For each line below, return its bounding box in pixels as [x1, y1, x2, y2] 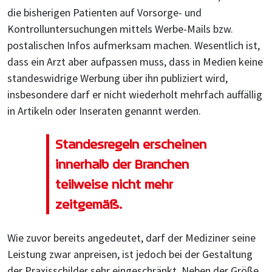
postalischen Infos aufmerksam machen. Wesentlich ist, [7, 38, 260, 52]
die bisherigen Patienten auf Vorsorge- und [7, 5, 202, 19]
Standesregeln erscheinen [55, 136, 206, 152]
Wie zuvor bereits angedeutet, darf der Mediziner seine [7, 231, 256, 245]
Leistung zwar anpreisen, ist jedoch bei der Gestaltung [7, 247, 253, 261]
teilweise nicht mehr [55, 176, 173, 192]
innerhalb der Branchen [55, 156, 189, 172]
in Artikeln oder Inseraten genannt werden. [7, 104, 201, 118]
